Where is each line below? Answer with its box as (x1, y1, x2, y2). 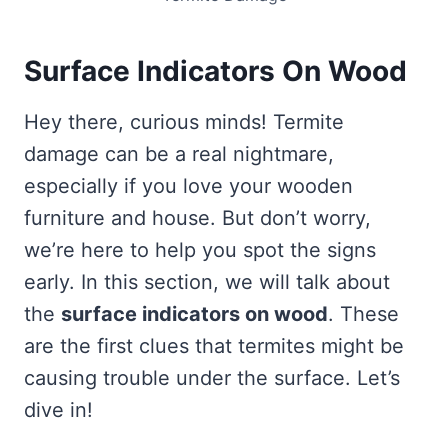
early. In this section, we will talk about (24, 270, 390, 295)
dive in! (24, 398, 93, 423)
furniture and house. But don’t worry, (24, 206, 371, 231)
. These (328, 302, 399, 327)
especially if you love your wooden (24, 174, 353, 199)
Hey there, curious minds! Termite (24, 110, 344, 135)
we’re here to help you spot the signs (24, 238, 376, 263)
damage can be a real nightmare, (24, 142, 334, 167)
